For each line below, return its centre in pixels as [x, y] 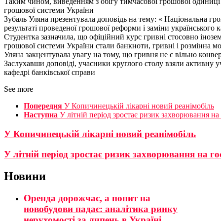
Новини [25, 176]
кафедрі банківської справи [50, 73]
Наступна [41, 115]
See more [18, 89]
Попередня [43, 106]
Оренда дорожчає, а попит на [87, 198]
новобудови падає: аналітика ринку [101, 209]
